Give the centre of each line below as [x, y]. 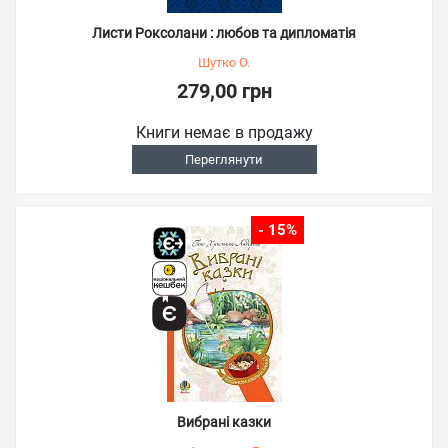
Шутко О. [224, 62]
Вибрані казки [224, 422]
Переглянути [224, 159]
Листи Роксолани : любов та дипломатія [224, 33]
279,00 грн [224, 91]
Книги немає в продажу [224, 132]
